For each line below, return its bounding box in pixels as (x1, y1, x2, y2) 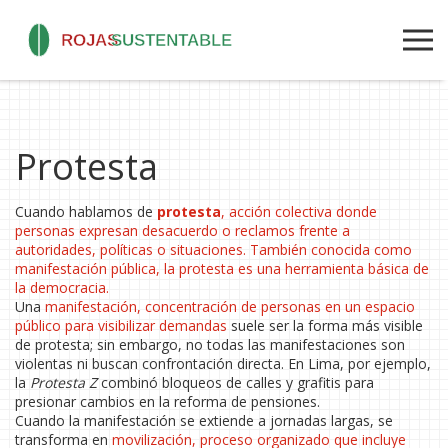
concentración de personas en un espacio (145, 297, 415, 316)
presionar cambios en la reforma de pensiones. (15, 392, 320, 411)
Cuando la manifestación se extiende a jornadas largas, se (15, 411, 393, 430)
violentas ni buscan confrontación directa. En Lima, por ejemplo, (15, 354, 431, 373)
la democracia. (15, 278, 109, 297)
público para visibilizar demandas (15, 316, 227, 335)
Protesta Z (30, 373, 97, 392)
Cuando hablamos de (15, 202, 157, 221)
